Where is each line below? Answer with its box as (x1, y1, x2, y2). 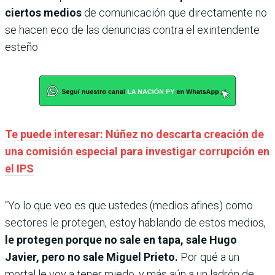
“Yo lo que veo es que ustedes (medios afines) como (5, 199, 253, 212)
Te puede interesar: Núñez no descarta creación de (5, 128, 264, 141)
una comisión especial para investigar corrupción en (5, 145, 269, 158)
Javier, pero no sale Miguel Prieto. (5, 250, 180, 264)
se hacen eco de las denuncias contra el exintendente (5, 23, 260, 37)
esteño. (5, 41, 40, 54)
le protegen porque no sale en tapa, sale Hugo (5, 233, 237, 247)
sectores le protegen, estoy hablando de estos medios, (5, 216, 266, 230)
